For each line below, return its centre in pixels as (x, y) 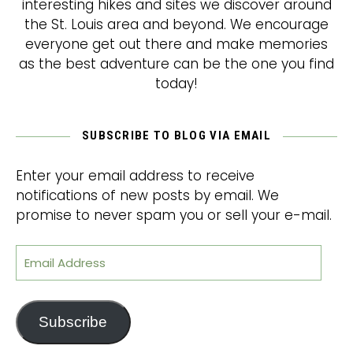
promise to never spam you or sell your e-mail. (174, 215)
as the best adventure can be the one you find (176, 64)
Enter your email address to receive (135, 176)
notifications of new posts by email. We (147, 195)
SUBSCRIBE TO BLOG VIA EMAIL (176, 136)
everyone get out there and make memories (176, 44)
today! (176, 84)
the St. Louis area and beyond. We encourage (176, 24)
